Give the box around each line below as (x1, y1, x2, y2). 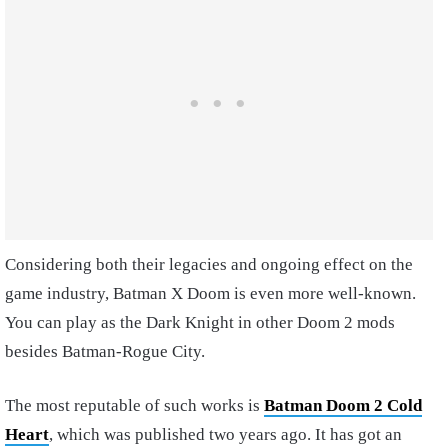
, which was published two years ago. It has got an (49, 424, 402, 444)
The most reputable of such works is (5, 395, 264, 415)
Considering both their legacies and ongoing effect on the (5, 254, 413, 274)
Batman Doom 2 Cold (264, 395, 422, 415)
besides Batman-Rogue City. (5, 341, 205, 361)
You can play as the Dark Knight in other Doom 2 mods (5, 312, 395, 332)
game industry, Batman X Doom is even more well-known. (5, 283, 420, 303)
